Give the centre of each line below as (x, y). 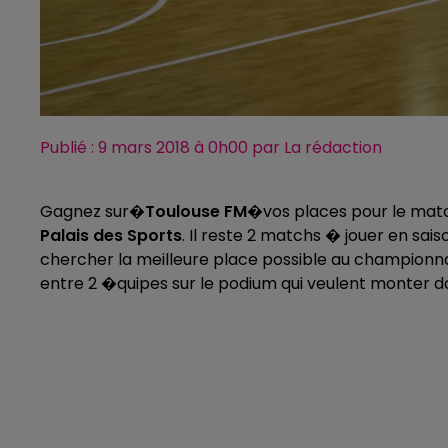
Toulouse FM (196, 212)
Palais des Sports (111, 236)
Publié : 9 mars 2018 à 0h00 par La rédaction (211, 148)
